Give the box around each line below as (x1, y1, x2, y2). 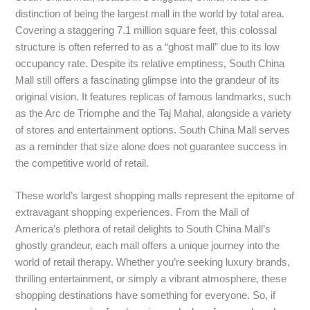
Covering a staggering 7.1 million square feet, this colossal (15, 25, 277, 37)
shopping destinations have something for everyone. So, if (15, 290, 276, 302)
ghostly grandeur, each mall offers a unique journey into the (15, 240, 280, 252)
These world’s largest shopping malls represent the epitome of (15, 190, 295, 202)
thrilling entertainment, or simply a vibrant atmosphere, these (15, 273, 287, 285)
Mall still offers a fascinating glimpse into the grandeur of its (15, 75, 280, 86)
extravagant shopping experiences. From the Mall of (15, 207, 250, 219)
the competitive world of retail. (15, 158, 149, 170)
